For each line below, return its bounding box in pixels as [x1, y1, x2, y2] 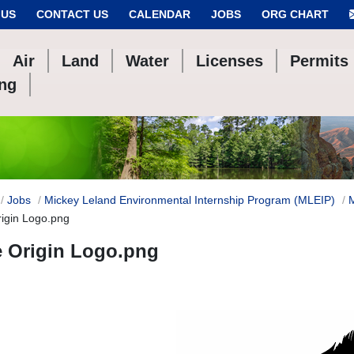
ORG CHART [262, 8, 329, 21]
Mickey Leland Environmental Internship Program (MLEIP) [44, 194, 335, 206]
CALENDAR [129, 8, 190, 21]
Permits [290, 52, 349, 70]
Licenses [196, 52, 264, 70]
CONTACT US [36, 8, 108, 21]
